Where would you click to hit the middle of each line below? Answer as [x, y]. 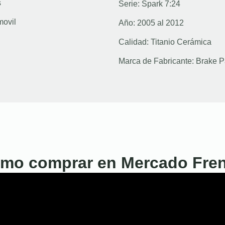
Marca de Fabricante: [157, 61]
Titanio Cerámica [181, 42]
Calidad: [135, 42]
